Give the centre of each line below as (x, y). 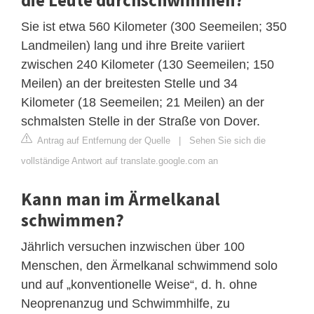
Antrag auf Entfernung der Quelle (103, 140)
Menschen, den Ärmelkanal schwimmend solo (149, 265)
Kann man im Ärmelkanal (121, 199)
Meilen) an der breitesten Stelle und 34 (129, 83)
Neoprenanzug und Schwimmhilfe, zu (125, 303)
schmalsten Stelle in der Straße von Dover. (141, 121)
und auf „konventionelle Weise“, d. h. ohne (139, 284)
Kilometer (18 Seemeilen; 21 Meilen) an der (143, 102)
